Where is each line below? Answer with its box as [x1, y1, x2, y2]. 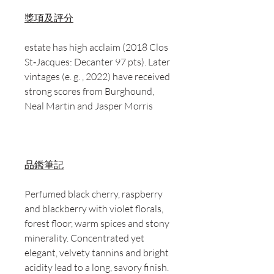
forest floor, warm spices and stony [24, 217, 169, 230]
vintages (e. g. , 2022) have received [24, 70, 170, 83]
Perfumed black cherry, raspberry [24, 188, 163, 201]
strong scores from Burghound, [24, 85, 154, 98]
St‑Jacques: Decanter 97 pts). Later [24, 56, 170, 68]
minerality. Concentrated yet [24, 232, 144, 245]
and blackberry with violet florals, [24, 202, 163, 215]
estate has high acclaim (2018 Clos [24, 41, 168, 54]
